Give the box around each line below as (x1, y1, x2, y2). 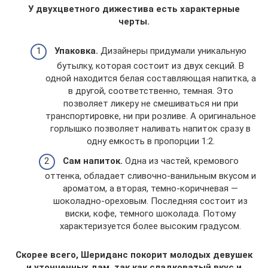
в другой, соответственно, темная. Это (68, 85, 233, 96)
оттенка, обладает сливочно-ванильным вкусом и (45, 170, 256, 182)
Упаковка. (54, 45, 98, 56)
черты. (118, 16, 150, 28)
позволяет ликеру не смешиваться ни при (63, 98, 238, 109)
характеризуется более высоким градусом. (60, 221, 241, 232)
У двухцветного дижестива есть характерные (28, 4, 240, 15)
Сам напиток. (62, 156, 123, 167)
